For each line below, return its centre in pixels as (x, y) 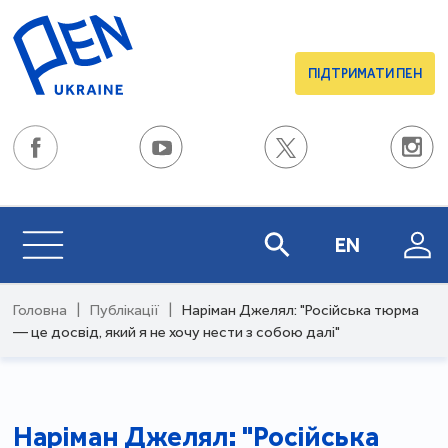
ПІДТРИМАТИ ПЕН (364, 73)
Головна (40, 310)
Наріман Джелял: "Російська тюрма (301, 310)
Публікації (125, 310)
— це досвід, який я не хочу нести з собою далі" (177, 332)
